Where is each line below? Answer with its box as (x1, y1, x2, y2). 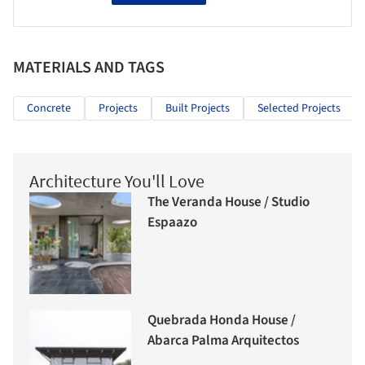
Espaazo (147, 213, 197, 233)
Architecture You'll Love (29, 169, 204, 192)
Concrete (27, 99, 71, 117)
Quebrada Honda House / (147, 310, 296, 331)
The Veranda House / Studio (147, 192, 310, 213)
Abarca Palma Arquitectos (147, 331, 299, 351)
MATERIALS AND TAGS (13, 55, 165, 79)
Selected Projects (257, 99, 341, 117)
